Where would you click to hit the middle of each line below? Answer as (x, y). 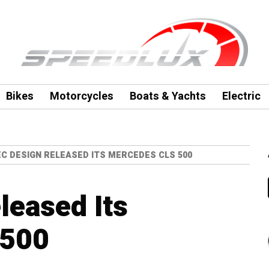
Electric (241, 96)
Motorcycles (81, 96)
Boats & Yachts (168, 96)
